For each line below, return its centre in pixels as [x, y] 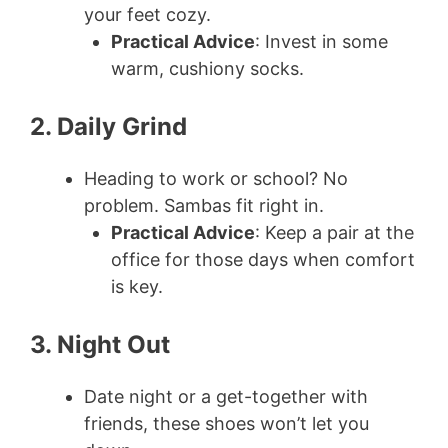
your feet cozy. [147, 15]
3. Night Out [100, 345]
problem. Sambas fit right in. [204, 206]
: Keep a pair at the [334, 233]
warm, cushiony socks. [207, 69]
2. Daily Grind [108, 127]
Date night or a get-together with [226, 397]
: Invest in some [321, 42]
